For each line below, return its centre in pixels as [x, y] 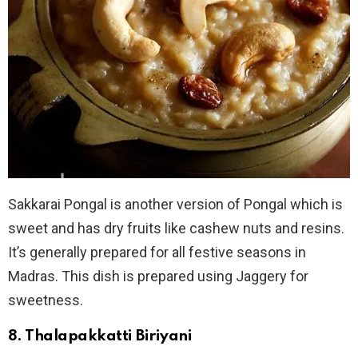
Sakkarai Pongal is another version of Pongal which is [175, 204]
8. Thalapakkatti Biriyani [100, 336]
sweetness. [46, 300]
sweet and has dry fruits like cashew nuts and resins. [176, 228]
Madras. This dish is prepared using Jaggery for [158, 276]
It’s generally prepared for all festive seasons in [157, 252]
